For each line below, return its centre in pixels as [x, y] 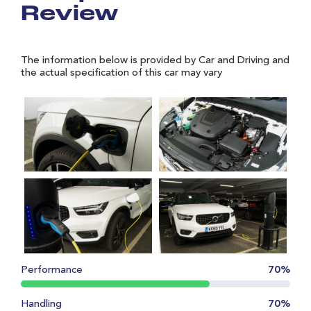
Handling [41, 304]
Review [70, 15]
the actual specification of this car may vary [121, 73]
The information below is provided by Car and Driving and [155, 60]
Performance [52, 270]
